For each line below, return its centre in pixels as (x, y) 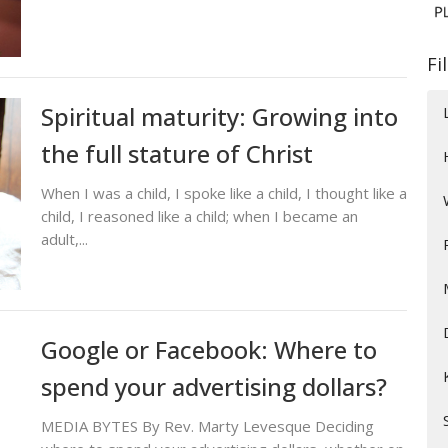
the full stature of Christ (176, 154)
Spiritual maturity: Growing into (219, 117)
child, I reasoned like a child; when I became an (199, 216)
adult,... (64, 239)
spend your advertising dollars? (213, 386)
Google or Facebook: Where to (208, 349)
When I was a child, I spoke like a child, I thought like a (223, 193)
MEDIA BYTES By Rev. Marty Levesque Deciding (207, 425)
